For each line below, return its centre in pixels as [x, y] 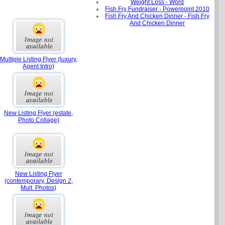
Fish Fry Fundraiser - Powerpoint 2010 [157, 9]
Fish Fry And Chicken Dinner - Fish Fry [157, 16]
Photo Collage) [38, 120]
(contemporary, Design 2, [38, 181]
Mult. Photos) [39, 188]
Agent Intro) [39, 67]
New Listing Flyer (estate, [39, 113]
